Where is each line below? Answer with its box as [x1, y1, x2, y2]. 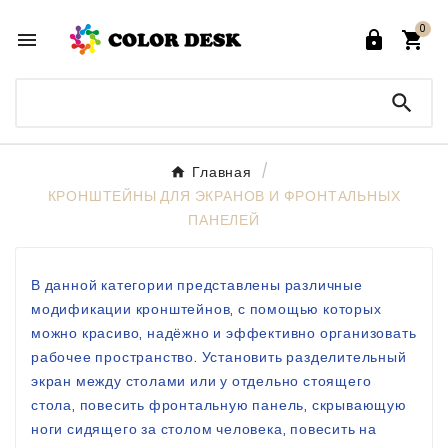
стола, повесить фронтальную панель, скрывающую [31, 395, 407, 416]
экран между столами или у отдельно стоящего [31, 371, 372, 392]
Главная [192, 162, 252, 183]
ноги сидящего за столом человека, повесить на [31, 419, 377, 440]
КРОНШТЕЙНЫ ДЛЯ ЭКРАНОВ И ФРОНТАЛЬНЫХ [47, 186, 401, 207]
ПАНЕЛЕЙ [188, 210, 260, 231]
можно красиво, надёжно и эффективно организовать [31, 323, 417, 344]
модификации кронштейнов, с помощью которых [31, 299, 382, 320]
